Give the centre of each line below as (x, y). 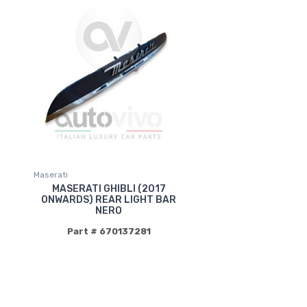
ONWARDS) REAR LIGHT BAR (109, 199)
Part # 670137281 (109, 231)
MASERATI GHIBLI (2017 (109, 188)
